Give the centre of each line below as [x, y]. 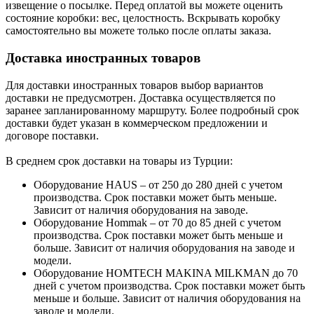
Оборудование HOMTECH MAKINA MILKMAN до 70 [166, 273]
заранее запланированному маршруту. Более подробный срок [152, 110]
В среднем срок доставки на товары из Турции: [119, 161]
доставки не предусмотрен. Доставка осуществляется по [141, 97]
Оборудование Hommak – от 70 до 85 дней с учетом [157, 222]
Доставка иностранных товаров [103, 58]
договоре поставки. [52, 135]
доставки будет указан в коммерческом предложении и [137, 123]
